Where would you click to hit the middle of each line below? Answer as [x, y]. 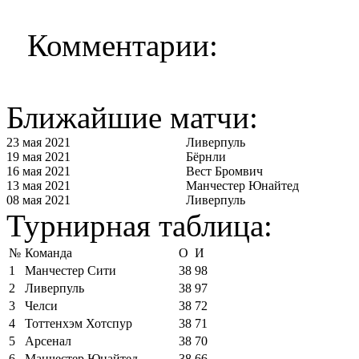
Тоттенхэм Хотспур [79, 323]
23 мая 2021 [38, 142]
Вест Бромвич [224, 171]
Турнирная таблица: [139, 225]
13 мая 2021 [38, 185]
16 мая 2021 [38, 171]
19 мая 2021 [38, 156]
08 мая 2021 [38, 200]
